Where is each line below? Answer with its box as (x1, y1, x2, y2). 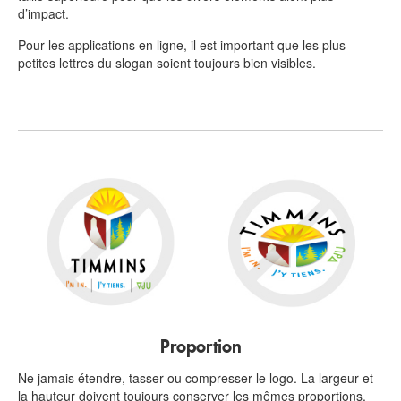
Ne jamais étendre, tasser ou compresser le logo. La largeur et (18, 369, 373, 388)
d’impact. (18, 4, 73, 23)
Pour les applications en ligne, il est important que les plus (18, 36, 346, 55)
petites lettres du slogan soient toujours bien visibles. (18, 54, 316, 73)
